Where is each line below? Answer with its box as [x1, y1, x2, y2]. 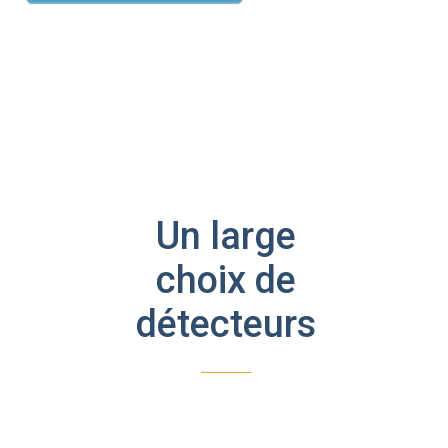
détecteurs [135, 301, 316, 346]
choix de [155, 257, 296, 302]
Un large [155, 213, 296, 258]
